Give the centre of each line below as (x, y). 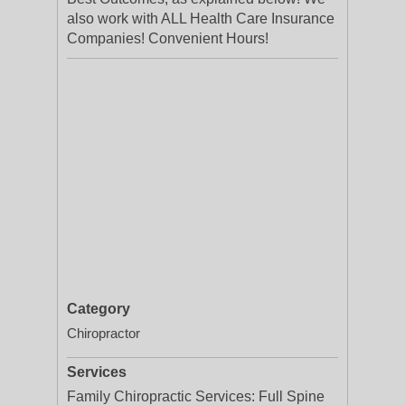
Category (99, 309)
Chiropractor (104, 333)
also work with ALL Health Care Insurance (201, 19)
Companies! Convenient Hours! (168, 38)
